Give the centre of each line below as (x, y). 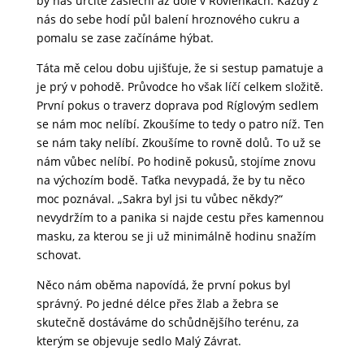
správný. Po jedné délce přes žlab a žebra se (157, 304)
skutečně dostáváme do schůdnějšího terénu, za (167, 323)
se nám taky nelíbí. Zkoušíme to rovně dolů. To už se (178, 143)
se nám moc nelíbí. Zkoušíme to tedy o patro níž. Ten (180, 124)
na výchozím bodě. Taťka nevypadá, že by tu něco (170, 180)
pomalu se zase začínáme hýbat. (125, 38)
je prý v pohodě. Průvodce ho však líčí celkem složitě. (180, 87)
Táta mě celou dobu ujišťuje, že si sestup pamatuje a (180, 68)
